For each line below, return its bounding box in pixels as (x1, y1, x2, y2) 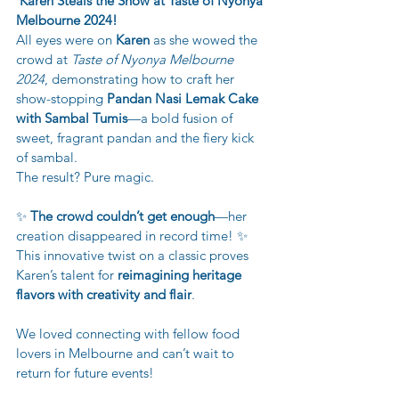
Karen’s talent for (16, 265, 118, 283)
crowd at (16, 50, 71, 68)
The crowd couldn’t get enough (30, 207, 215, 224)
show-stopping (16, 89, 107, 107)
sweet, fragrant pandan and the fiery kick (16, 128, 257, 146)
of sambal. (16, 148, 77, 166)
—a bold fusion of (127, 109, 236, 126)
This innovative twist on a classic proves (16, 246, 252, 264)
